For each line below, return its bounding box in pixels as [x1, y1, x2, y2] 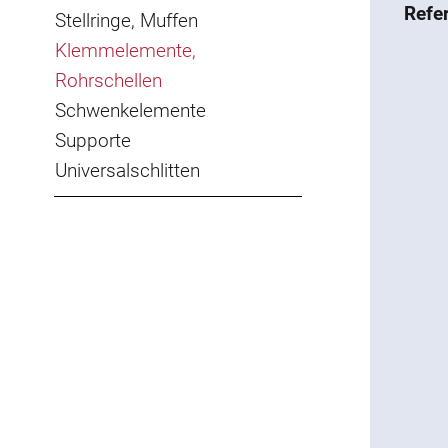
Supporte [55, 129, 131, 152]
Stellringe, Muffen [55, 9, 198, 32]
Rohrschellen [55, 69, 162, 92]
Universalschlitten [55, 159, 200, 182]
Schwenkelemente [55, 99, 206, 122]
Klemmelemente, [55, 39, 196, 62]
